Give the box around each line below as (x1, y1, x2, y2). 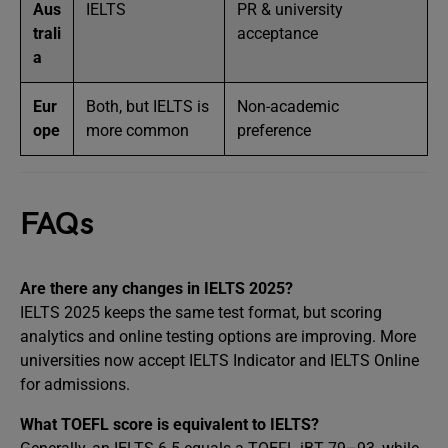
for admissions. (20, 375, 130, 394)
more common (86, 121, 189, 140)
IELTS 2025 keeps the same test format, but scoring (20, 303, 382, 322)
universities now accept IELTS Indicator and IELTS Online (20, 351, 419, 370)
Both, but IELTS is (86, 97, 209, 116)
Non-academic (237, 97, 339, 116)
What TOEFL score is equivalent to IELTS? (20, 415, 319, 434)
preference (237, 121, 311, 140)
